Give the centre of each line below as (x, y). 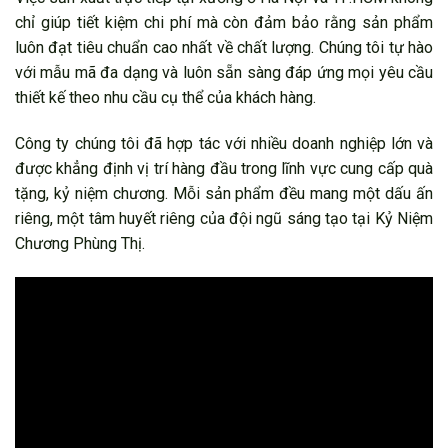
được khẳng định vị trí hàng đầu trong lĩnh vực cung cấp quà (224, 168)
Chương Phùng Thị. (80, 243)
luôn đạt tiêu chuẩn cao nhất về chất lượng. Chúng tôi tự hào (224, 48)
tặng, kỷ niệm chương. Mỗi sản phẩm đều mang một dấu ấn (224, 193)
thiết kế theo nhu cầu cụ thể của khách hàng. (165, 98)
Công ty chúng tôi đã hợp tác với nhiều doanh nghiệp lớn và (224, 143)
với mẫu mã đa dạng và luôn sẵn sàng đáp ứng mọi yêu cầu (224, 73)
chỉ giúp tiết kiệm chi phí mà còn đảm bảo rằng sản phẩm (224, 23)
